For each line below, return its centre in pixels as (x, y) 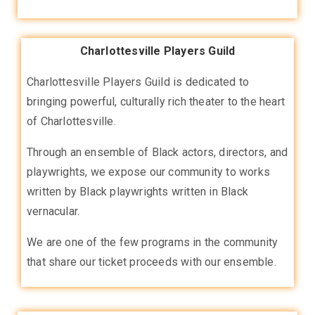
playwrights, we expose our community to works (149, 172)
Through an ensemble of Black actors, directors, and (157, 152)
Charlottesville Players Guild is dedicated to (138, 82)
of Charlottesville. (71, 121)
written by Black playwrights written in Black (138, 191)
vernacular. (53, 211)
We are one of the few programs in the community (153, 242)
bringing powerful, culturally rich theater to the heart (156, 101)
